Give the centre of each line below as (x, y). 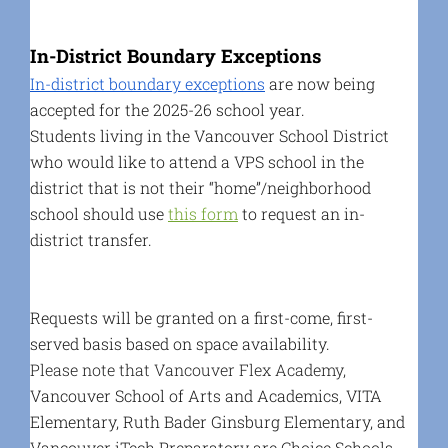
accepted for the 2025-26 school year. (167, 109)
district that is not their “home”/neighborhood (200, 187)
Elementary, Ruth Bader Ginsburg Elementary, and (217, 421)
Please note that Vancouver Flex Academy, (187, 369)
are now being (321, 83)
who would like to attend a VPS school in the (196, 161)
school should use (98, 213)
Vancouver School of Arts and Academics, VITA (205, 395)
